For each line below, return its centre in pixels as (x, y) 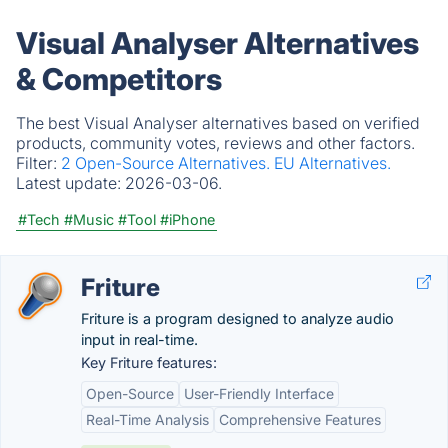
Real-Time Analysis (147, 419)
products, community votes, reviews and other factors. (215, 143)
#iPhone (187, 219)
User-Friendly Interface (259, 393)
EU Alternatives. (332, 163)
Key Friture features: (149, 362)
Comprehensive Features (300, 419)
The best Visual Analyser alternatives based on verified (218, 123)
